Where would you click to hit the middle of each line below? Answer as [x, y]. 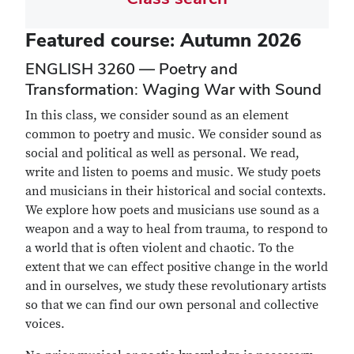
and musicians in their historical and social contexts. [176, 191]
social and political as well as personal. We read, [162, 153]
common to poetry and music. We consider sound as [173, 134]
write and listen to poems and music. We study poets [173, 172]
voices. [47, 324]
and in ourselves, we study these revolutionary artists [176, 286]
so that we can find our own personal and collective [172, 305]
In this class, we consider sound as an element [157, 115]
